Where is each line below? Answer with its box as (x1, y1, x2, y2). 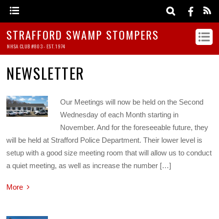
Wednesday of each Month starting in (60, 110, 178, 119)
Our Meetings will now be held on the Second (60, 98, 203, 107)
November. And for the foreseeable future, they (60, 123, 208, 132)
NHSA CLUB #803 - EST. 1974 (7, 42, 66, 50)
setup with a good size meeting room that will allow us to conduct (6, 149, 212, 157)
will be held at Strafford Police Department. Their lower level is (6, 136, 203, 145)
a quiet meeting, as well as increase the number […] (6, 161, 172, 170)
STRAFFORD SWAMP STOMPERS (6, 26, 159, 44)
